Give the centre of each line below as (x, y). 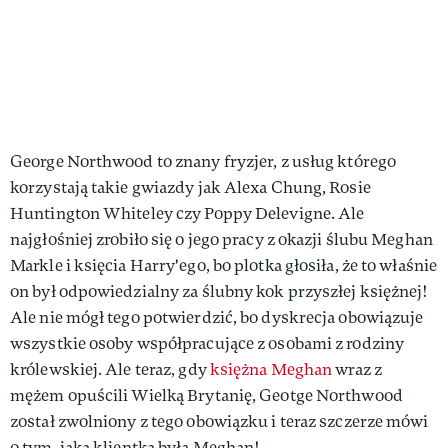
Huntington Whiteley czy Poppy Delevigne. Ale (187, 213)
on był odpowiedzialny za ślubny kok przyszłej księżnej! (219, 291)
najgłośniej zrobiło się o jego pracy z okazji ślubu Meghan (221, 239)
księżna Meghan (271, 369)
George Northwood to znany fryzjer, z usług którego (203, 161)
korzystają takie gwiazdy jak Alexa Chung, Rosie (190, 187)
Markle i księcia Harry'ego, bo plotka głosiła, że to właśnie (224, 265)
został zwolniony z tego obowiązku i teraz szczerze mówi (219, 421)
